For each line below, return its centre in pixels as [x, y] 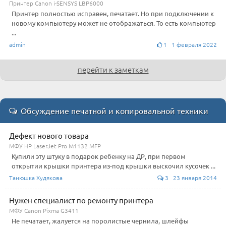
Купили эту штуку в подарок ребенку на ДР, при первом [99, 156]
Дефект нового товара [49, 135]
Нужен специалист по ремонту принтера [81, 200]
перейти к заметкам [113, 69]
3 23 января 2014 [190, 178]
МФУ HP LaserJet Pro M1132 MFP [55, 146]
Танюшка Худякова [36, 178]
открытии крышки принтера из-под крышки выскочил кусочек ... [114, 166]
